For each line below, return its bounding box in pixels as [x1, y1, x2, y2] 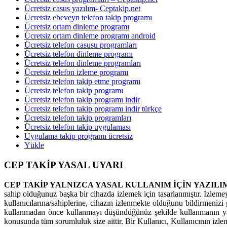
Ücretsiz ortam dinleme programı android [24, 31, 156, 41]
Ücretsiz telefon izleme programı [24, 68, 128, 77]
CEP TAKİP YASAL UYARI [4, 159, 123, 170]
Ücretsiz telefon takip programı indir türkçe [24, 104, 162, 113]
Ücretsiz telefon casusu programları [24, 41, 137, 50]
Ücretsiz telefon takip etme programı [24, 77, 140, 86]
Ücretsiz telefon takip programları [24, 113, 131, 123]
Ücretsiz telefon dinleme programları [24, 59, 141, 68]
